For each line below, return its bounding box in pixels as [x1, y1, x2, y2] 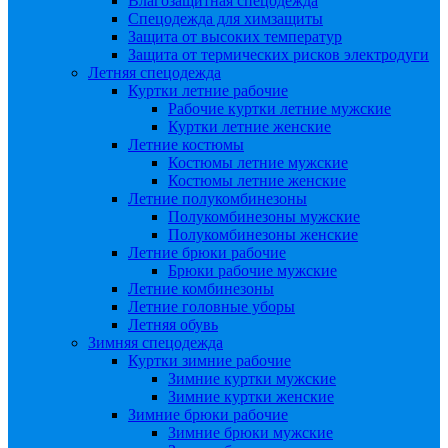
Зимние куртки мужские [168, 370, 336, 387]
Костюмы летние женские [168, 172, 346, 189]
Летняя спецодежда [88, 64, 221, 81]
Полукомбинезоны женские [168, 226, 358, 243]
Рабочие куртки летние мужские [168, 100, 391, 117]
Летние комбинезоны [128, 280, 274, 297]
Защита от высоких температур [128, 28, 342, 45]
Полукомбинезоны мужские [168, 208, 360, 225]
